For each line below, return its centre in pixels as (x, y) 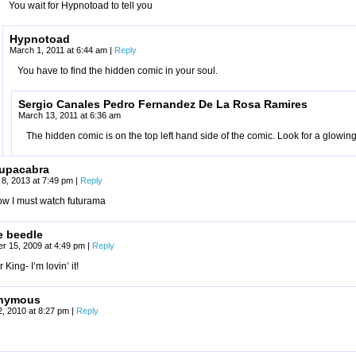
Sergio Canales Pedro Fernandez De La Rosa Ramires (163, 104)
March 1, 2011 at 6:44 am (60, 50)
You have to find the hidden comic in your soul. (118, 71)
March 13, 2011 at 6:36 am (70, 115)
